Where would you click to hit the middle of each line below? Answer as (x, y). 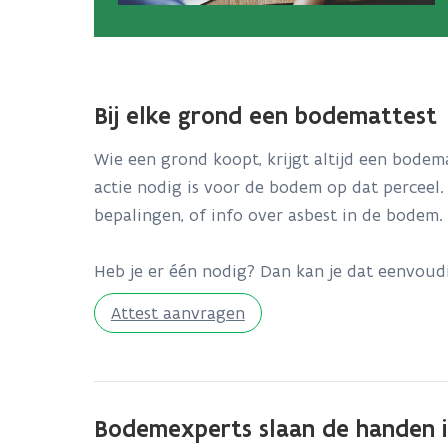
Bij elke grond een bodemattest (269, 114)
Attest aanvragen (177, 312)
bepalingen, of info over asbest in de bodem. (268, 214)
